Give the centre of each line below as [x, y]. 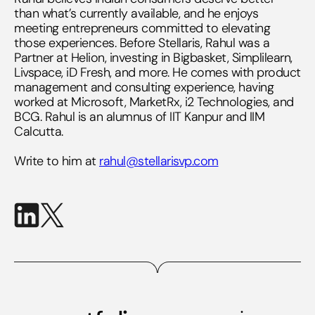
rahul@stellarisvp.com [159, 161]
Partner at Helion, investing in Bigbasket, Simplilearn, [153, 58]
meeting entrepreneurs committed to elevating [142, 28]
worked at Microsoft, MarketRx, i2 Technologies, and [154, 102]
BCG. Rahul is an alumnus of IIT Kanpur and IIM [139, 117]
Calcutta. [39, 131]
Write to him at [57, 161]
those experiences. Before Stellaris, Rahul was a [142, 43]
